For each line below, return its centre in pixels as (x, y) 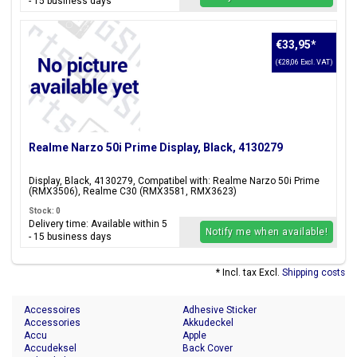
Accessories (52, 323)
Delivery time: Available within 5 (98, 224)
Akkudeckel (208, 323)
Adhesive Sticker (220, 310)
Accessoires (52, 310)
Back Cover (208, 348)
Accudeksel (50, 348)
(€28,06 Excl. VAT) (304, 62)
